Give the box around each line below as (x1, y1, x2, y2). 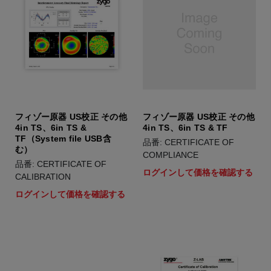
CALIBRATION (15, 172, 71, 181)
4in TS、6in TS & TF (143, 123, 228, 132)
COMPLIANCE (143, 150, 198, 160)
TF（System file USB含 (15, 134, 111, 143)
